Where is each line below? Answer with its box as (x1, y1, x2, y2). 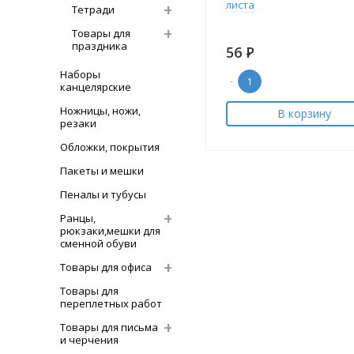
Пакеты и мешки (60, 164, 144, 178)
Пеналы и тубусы (60, 187, 146, 201)
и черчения (60, 333, 119, 347)
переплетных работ (60, 296, 162, 311)
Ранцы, (60, 211, 96, 225)
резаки (60, 116, 96, 130)
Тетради (72, 2, 115, 17)
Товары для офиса (60, 260, 152, 274)
